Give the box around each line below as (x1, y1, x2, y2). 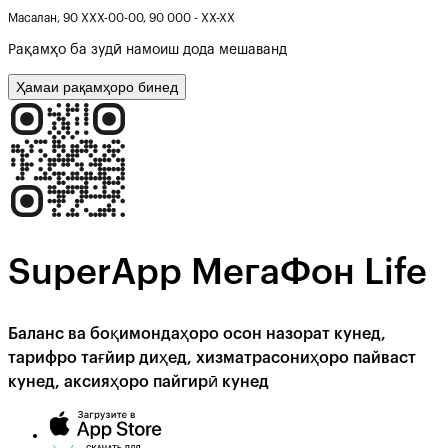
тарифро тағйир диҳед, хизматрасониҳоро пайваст (8, 350, 416, 367)
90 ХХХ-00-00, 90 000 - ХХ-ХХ (63, 11, 235, 24)
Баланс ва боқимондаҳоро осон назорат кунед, (8, 326, 386, 343)
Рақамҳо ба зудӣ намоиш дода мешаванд (8, 42, 287, 57)
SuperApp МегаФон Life (8, 254, 427, 291)
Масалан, (8, 11, 63, 24)
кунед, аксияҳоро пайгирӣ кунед (8, 374, 269, 391)
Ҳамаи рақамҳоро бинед (16, 78, 178, 95)
